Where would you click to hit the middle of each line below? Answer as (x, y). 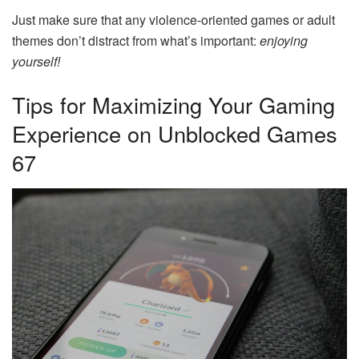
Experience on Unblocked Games (175, 134)
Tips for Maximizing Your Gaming (173, 105)
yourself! (36, 62)
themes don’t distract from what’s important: (136, 41)
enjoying (284, 41)
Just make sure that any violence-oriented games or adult (173, 20)
